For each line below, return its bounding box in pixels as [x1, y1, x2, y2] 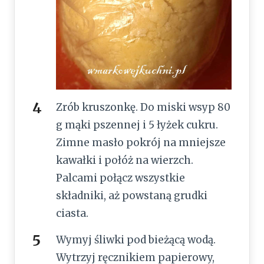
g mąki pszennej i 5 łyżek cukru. [56, 118, 218, 132]
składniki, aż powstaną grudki [56, 189, 207, 203]
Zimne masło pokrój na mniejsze [56, 136, 226, 150]
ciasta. [56, 207, 88, 220]
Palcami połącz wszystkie [56, 171, 185, 185]
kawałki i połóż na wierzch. [56, 154, 193, 167]
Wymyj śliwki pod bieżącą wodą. [56, 233, 216, 247]
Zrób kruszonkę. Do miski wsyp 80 [56, 101, 230, 114]
